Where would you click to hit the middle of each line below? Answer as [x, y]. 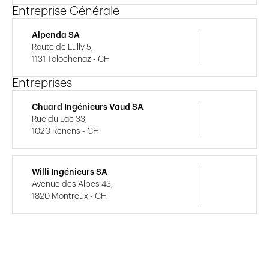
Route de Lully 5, [62, 47]
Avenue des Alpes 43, [72, 184]
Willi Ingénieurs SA [70, 172]
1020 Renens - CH [65, 131]
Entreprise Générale [66, 11]
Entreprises [42, 83]
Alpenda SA [56, 35]
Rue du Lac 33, [59, 119]
